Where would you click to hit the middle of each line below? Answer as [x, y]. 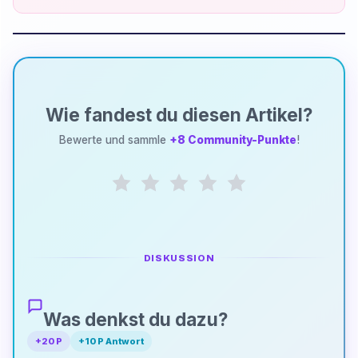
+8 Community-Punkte [233, 139]
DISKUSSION [179, 258]
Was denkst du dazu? [136, 319]
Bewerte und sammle [114, 139]
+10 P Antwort [111, 341]
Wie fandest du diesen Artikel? [179, 114]
